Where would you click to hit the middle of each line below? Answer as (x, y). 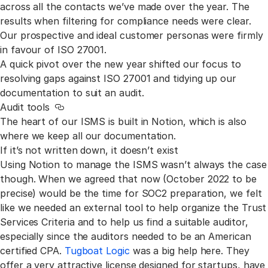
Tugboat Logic (97, 250)
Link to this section (102, 113)
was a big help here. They (189, 250)
